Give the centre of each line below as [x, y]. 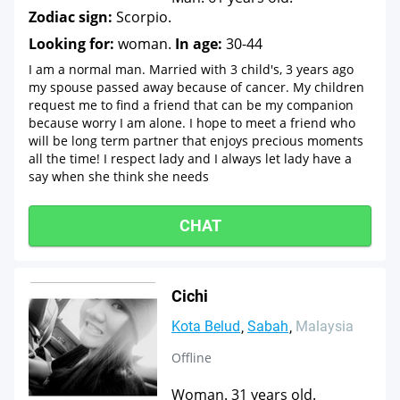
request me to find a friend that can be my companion [191, 105]
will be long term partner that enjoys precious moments [196, 141]
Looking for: [71, 44]
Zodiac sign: [71, 17]
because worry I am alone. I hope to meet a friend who [192, 123]
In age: [199, 44]
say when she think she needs [119, 176]
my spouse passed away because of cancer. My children [196, 87]
